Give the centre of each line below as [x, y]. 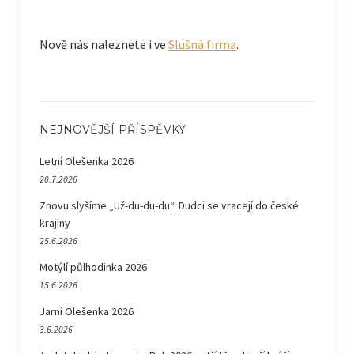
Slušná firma [202, 45]
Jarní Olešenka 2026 [86, 312]
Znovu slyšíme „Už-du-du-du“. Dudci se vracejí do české [169, 206]
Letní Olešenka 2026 [86, 162]
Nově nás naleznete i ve [104, 45]
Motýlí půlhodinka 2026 [93, 267]
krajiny [55, 223]
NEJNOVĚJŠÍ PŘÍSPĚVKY [113, 130]
